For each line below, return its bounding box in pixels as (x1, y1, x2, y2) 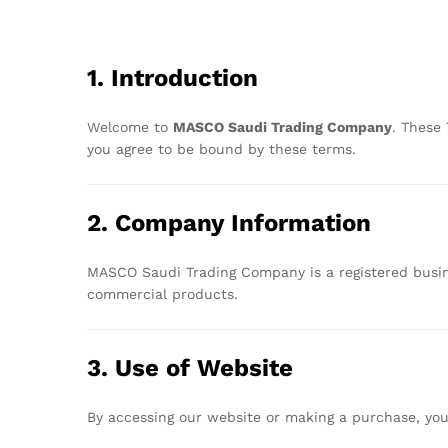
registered (339, 263, 413, 280)
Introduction (111, 64, 258, 92)
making (285, 408, 339, 425)
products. (172, 285, 238, 302)
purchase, (352, 408, 425, 425)
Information (231, 208, 371, 237)
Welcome (87, 119, 154, 135)
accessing (108, 408, 179, 425)
